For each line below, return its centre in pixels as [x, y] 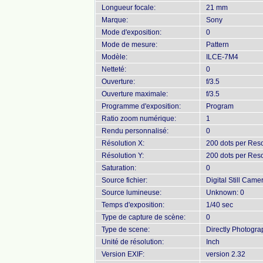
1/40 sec [220, 205]
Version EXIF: [123, 254]
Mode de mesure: [129, 45]
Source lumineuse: [131, 193]
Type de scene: [126, 230]
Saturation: [119, 168]
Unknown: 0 [225, 193]
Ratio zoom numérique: [139, 119]
